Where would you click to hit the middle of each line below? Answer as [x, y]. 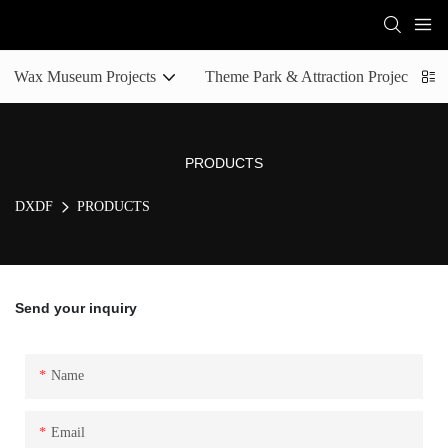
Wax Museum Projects [85, 76]
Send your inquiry [76, 307]
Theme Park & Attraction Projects [311, 76]
